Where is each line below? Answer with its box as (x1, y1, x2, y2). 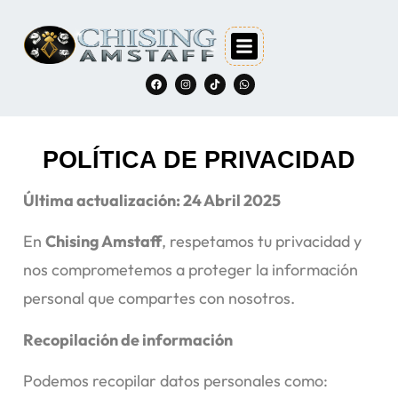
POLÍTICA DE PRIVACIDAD (43, 147, 355, 173)
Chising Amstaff (45, 231, 162, 252)
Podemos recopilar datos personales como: (23, 370, 328, 392)
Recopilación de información (23, 329, 233, 350)
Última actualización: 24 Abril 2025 (23, 190, 281, 211)
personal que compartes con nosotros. (23, 288, 295, 309)
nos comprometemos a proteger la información (23, 259, 358, 281)
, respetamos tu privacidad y (162, 231, 362, 252)
